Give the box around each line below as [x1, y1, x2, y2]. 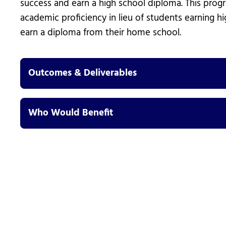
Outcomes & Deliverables [28, 66, 137, 82]
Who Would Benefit [28, 105, 113, 122]
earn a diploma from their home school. [20, 25, 181, 41]
